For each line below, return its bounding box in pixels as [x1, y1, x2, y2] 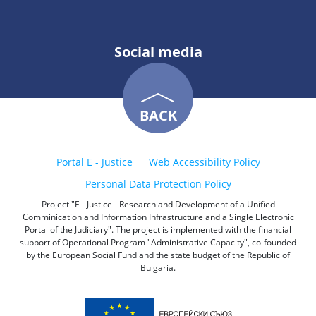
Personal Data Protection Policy [85, 177, 231, 190]
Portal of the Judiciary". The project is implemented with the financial [25, 224, 291, 236]
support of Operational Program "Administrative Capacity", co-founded [20, 236, 296, 248]
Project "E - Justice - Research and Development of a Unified [41, 198, 275, 210]
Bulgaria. [140, 262, 176, 274]
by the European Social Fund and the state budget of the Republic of [26, 249, 290, 261]
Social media [114, 42, 202, 61]
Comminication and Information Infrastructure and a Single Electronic [22, 211, 294, 223]
